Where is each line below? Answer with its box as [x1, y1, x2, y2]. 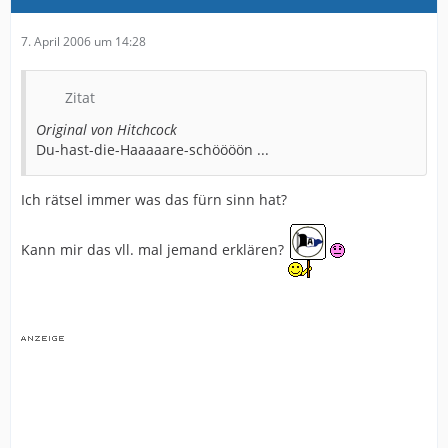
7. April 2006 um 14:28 [21, 32, 146, 50]
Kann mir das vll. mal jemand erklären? [21, 239, 288, 259]
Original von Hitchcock [36, 119, 177, 139]
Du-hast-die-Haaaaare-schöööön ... [36, 139, 269, 159]
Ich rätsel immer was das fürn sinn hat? [21, 189, 287, 209]
